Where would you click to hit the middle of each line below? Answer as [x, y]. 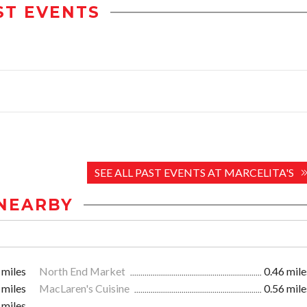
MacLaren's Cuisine [85, 288]
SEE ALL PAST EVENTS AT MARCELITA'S [194, 173]
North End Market [83, 271]
